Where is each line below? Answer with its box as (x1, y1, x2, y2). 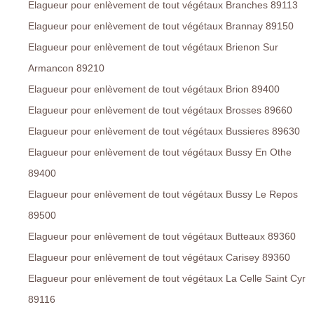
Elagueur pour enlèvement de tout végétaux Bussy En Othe (28, 146, 292, 158)
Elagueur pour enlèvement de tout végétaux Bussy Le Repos (28, 189, 298, 200)
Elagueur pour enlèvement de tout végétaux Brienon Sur (28, 41, 278, 53)
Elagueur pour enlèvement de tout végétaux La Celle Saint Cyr (28, 273, 306, 285)
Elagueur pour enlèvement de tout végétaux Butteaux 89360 (28, 231, 296, 243)
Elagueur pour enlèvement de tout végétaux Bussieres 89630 (28, 125, 300, 137)
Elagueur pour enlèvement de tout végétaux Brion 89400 (28, 83, 280, 95)
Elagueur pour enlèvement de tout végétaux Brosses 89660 (28, 104, 292, 116)
